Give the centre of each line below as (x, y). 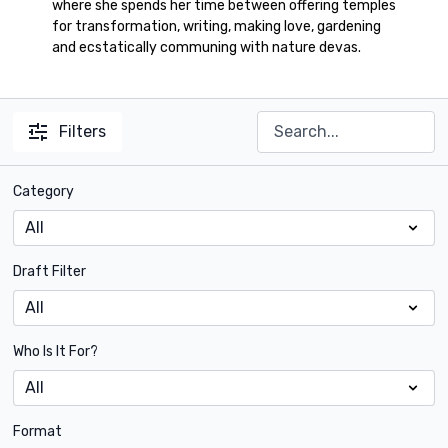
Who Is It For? (56, 351)
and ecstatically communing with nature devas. (206, 47)
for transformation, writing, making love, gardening (216, 26)
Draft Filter (50, 271)
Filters (83, 131)
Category (44, 191)
